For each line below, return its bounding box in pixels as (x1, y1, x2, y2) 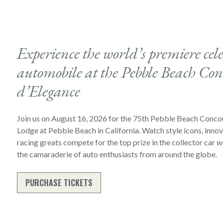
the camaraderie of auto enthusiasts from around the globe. (16, 149, 217, 159)
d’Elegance (16, 81, 80, 102)
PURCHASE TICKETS (25, 177, 93, 189)
